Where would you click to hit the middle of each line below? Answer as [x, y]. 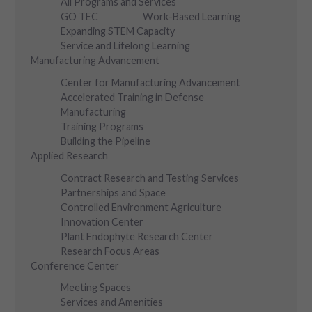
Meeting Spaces [96, 288]
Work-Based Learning [191, 16]
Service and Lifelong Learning [126, 45]
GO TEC [80, 16]
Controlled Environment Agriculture [141, 207]
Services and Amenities [112, 302]
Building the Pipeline [106, 141]
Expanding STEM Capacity [118, 31]
